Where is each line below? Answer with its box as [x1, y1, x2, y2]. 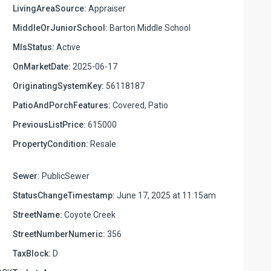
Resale [88, 139, 116, 149]
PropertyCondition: [13, 139, 88, 149]
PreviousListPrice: [13, 119, 86, 129]
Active [54, 42, 80, 52]
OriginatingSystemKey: [13, 80, 104, 91]
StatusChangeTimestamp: [13, 190, 115, 200]
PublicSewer [40, 171, 90, 181]
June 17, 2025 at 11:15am [115, 190, 216, 200]
